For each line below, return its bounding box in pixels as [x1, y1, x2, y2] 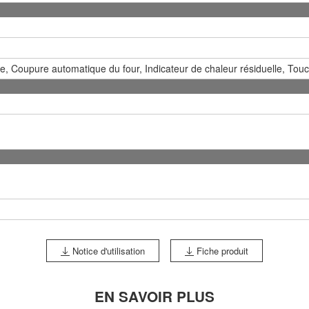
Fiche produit [194, 243, 248, 257]
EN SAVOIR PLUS [94, 286, 215, 306]
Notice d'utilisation [70, 243, 145, 257]
